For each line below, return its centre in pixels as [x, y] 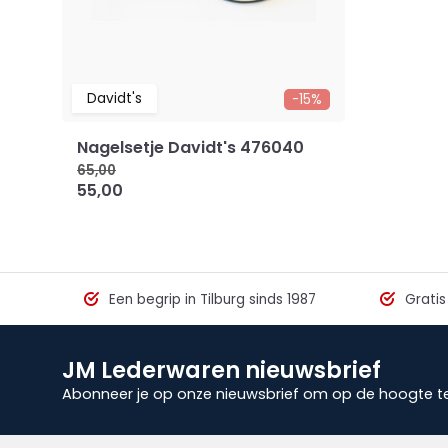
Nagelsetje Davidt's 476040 [190, 147]
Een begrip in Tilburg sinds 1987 [210, 299]
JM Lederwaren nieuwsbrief [221, 369]
